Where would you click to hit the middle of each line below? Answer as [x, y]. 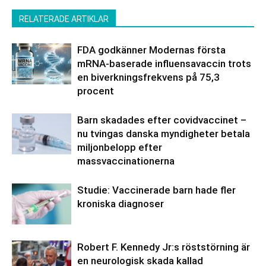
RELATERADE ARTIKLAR [64, 19]
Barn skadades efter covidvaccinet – [162, 120]
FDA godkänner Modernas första [151, 50]
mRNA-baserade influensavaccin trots [164, 64]
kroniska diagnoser [121, 204]
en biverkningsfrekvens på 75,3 [148, 77]
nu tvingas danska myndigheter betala [164, 134]
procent [96, 91]
